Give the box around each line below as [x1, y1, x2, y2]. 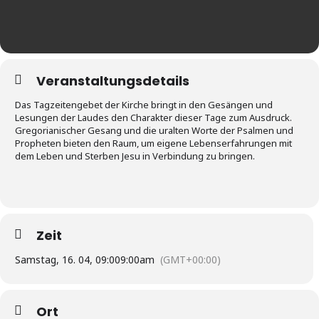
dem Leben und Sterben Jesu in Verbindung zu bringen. [15, 150, 255, 162]
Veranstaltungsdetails [36, 72, 189, 90]
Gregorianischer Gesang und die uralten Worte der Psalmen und [15, 124, 293, 137]
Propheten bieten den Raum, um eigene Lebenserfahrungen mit [15, 137, 292, 150]
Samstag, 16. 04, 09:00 [15, 253, 120, 266]
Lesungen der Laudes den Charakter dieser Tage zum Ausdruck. [15, 111, 292, 124]
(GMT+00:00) [160, 253, 221, 266]
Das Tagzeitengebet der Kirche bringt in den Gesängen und [15, 98, 273, 111]
